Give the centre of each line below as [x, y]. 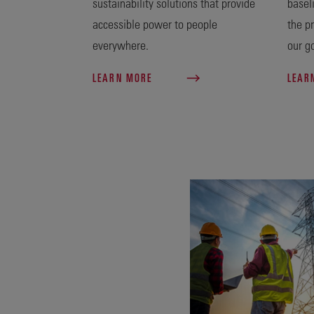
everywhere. [121, 45]
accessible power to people [155, 23]
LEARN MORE [124, 77]
